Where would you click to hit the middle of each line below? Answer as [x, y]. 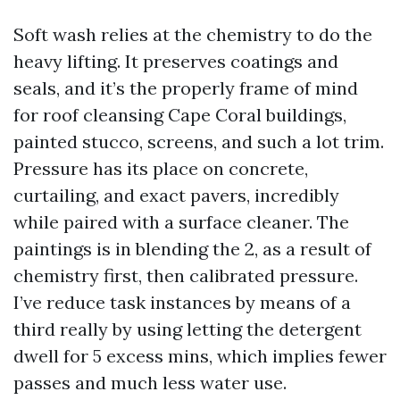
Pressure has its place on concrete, [161, 168]
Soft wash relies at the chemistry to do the [193, 34]
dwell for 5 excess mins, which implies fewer [200, 356]
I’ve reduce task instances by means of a [182, 302]
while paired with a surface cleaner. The [181, 222]
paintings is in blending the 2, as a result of [192, 249]
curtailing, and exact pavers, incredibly [176, 195]
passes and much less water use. [150, 383]
